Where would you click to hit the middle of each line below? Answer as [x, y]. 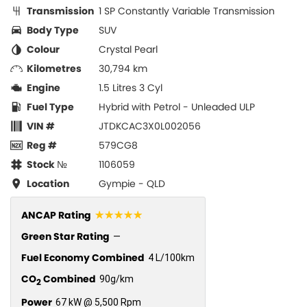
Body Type [53, 30]
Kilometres [54, 69]
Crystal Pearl [128, 50]
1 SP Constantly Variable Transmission [187, 11]
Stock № [47, 165]
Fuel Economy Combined [83, 258]
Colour [43, 50]
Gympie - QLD [132, 184]
